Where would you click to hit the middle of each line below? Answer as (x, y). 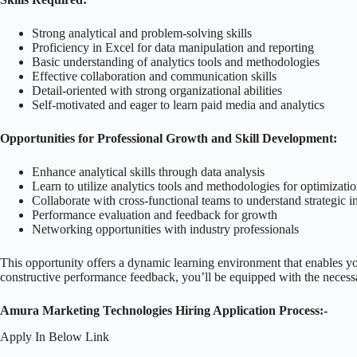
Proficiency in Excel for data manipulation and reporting (173, 47)
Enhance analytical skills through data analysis (150, 171)
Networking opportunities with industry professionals (165, 229)
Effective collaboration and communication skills (154, 76)
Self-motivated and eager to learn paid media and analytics (178, 104)
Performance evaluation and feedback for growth (155, 214)
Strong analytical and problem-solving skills (142, 33)
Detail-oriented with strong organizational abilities (157, 90)
